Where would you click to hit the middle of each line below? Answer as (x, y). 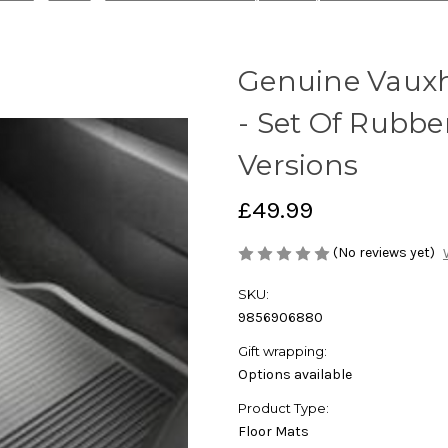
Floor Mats (273, 432)
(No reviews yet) (384, 253)
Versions (298, 165)
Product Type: (283, 408)
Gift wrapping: (282, 351)
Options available (295, 375)
